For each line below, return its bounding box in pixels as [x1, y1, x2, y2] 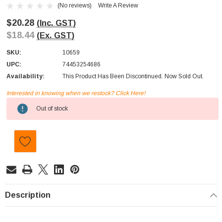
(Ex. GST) [37, 31, 74, 40]
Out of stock [36, 105, 68, 112]
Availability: [6, 73, 45, 80]
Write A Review [98, 2, 138, 9]
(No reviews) [57, 1, 92, 9]
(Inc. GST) [37, 18, 76, 28]
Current [6, 99, 30, 106]
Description [5, 191, 51, 200]
